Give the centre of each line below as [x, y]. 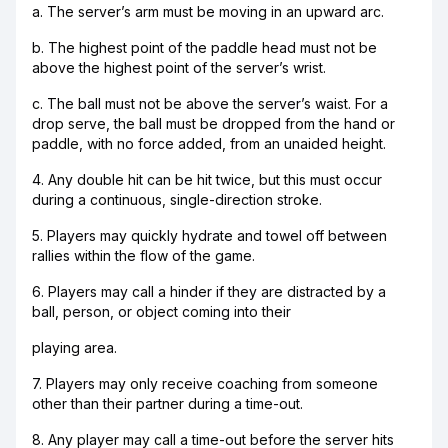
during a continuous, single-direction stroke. [177, 199]
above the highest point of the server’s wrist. [179, 67]
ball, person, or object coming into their [161, 311]
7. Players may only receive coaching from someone [205, 383]
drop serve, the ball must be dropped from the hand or [213, 123]
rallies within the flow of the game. [143, 255]
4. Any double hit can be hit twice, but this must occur [207, 179]
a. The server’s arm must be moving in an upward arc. [208, 11]
